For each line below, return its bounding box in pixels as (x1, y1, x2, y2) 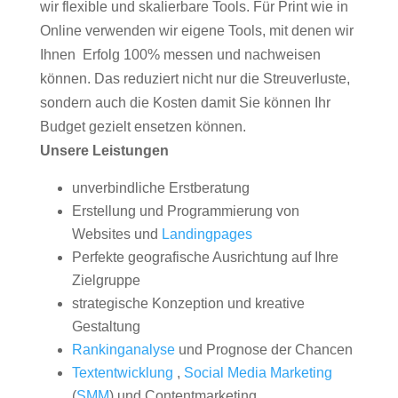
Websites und (71, 227, 162, 242)
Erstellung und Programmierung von (71, 203, 299, 219)
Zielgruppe (71, 273, 140, 288)
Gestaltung (71, 319, 140, 334)
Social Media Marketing (183, 365, 332, 380)
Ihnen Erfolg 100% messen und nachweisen (39, 47, 321, 62)
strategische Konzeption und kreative (71, 296, 305, 311)
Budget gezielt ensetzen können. (39, 119, 246, 134)
